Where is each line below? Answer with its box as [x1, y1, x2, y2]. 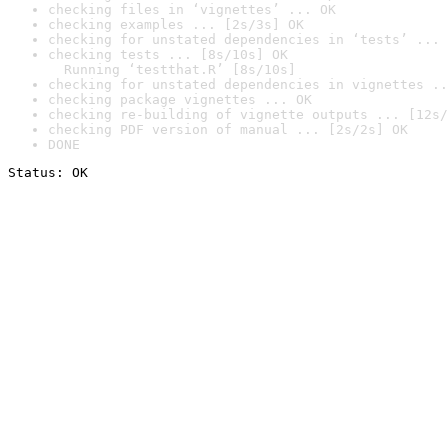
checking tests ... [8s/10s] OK [48, 47, 288, 62]
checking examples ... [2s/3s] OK [48, 17, 304, 32]
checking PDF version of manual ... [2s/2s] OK [48, 122, 408, 137]
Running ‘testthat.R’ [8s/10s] [48, 62, 296, 77]
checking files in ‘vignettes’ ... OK [48, 2, 336, 17]
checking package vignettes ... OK [48, 92, 312, 107]
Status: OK [8, 165, 88, 180]
